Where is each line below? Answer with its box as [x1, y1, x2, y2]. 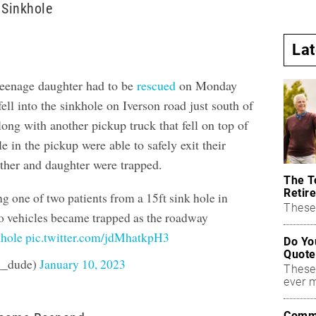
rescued [137, 77, 176, 95]
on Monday [176, 77, 238, 95]
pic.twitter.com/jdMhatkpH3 [25, 229, 170, 246]
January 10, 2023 [39, 256, 126, 273]
